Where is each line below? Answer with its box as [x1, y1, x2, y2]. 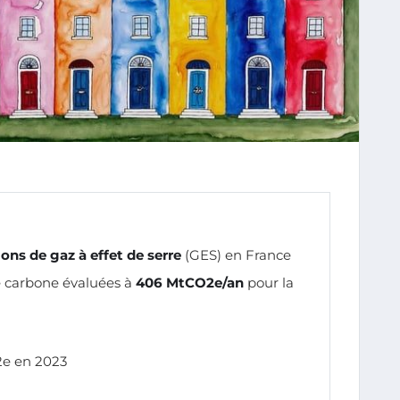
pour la [244, 273, 294, 291]
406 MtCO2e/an [136, 273, 244, 291]
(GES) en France [181, 246, 291, 263]
